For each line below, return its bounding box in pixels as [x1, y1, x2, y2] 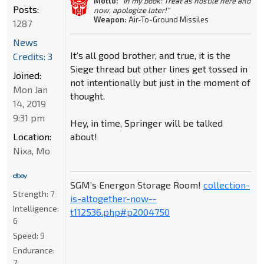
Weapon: [93, 14, 127, 24]
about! [70, 130, 97, 142]
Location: [13, 131, 51, 143]
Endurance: [13, 245, 55, 256]
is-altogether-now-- [70, 192, 157, 204]
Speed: [13, 230, 40, 241]
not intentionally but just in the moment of [70, 76, 250, 88]
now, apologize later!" [93, 5, 170, 15]
